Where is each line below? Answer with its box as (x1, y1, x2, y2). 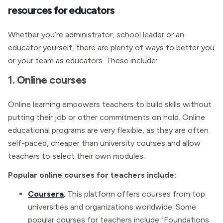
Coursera (28, 189, 64, 199)
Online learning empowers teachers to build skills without (8, 100, 212, 110)
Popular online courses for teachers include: (8, 170, 176, 180)
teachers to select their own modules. (8, 151, 145, 161)
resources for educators (8, 3, 114, 17)
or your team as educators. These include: (8, 56, 157, 66)
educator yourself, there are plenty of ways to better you (8, 43, 215, 53)
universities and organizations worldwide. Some (28, 202, 196, 212)
